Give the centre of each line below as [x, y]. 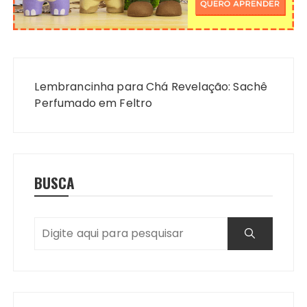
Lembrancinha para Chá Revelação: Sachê [151, 86]
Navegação [54, 66]
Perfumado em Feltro [94, 103]
